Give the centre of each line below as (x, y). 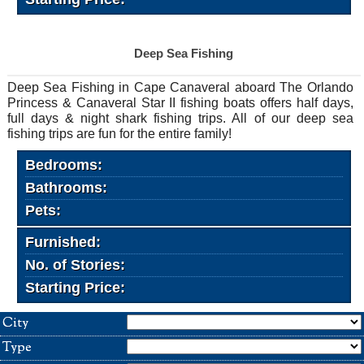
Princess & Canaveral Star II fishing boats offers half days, (180, 102)
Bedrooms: (63, 165)
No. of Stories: (75, 264)
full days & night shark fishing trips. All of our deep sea (180, 118)
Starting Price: (75, 287)
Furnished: (63, 242)
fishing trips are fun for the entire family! (119, 133)
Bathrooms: (66, 187)
